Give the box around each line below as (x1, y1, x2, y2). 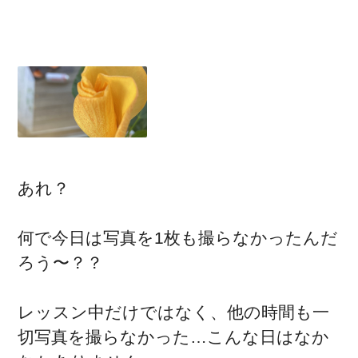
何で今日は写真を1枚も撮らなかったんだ (18, 229, 339, 248)
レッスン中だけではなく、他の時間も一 (18, 303, 330, 322)
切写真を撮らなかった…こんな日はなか (18, 328, 330, 347)
